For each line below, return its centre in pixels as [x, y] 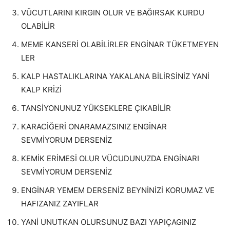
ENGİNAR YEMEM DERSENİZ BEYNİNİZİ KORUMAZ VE [118, 190]
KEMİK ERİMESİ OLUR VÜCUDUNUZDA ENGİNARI [110, 158]
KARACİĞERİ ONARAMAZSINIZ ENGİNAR [94, 127]
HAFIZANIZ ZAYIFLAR [60, 204]
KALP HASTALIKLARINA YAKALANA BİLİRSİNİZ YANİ [115, 76]
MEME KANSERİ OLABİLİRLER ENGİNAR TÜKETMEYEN [120, 44]
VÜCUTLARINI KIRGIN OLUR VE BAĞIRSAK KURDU [113, 13]
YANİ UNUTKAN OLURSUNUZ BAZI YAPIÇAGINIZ [109, 222]
